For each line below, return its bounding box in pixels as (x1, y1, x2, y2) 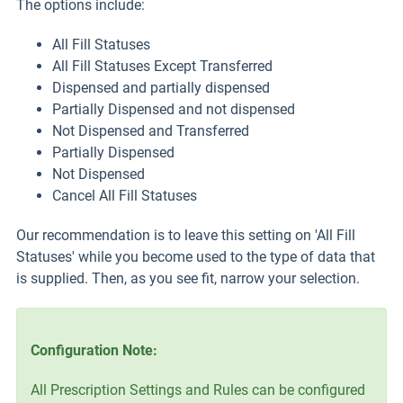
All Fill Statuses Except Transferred (52, 58, 273, 75)
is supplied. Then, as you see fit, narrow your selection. (16, 270, 360, 287)
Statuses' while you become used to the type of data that (16, 248, 375, 265)
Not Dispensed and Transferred (52, 122, 249, 139)
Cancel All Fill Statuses (52, 187, 197, 204)
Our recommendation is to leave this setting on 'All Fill (16, 227, 355, 244)
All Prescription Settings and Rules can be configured (31, 381, 365, 399)
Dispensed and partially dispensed (52, 79, 270, 96)
